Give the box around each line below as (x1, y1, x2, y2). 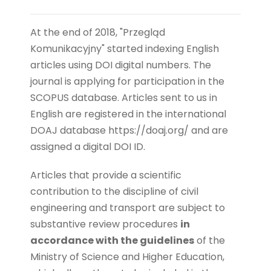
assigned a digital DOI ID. (30, 139, 145, 154)
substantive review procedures (30, 217, 180, 231)
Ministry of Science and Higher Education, (30, 249, 224, 264)
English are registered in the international (30, 106, 226, 121)
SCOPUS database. (30, 90, 119, 105)
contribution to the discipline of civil (30, 184, 198, 198)
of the (194, 233, 225, 247)
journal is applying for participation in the (30, 74, 224, 88)
